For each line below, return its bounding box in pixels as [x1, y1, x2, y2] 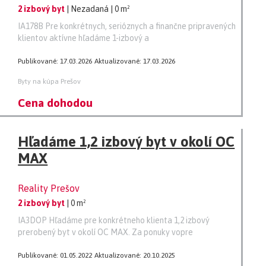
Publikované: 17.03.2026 [18, 56, 93, 65]
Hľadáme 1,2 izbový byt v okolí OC [18, 133, 235, 150]
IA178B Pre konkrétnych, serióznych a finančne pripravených [18, 21, 236, 31]
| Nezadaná [66, 4, 111, 14]
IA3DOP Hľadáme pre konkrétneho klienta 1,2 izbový [18, 215, 210, 225]
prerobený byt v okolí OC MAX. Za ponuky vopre [18, 227, 194, 237]
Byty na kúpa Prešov [18, 77, 81, 85]
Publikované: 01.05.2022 [18, 251, 93, 260]
